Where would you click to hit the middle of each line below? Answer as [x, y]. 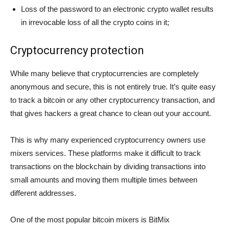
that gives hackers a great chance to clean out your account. [111, 113]
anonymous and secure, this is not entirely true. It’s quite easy [113, 86]
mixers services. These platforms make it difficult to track [106, 153]
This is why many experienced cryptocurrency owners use [108, 140]
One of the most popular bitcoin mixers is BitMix [90, 219]
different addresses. [43, 193]
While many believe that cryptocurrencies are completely [105, 73]
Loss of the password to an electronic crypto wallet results [117, 9]
